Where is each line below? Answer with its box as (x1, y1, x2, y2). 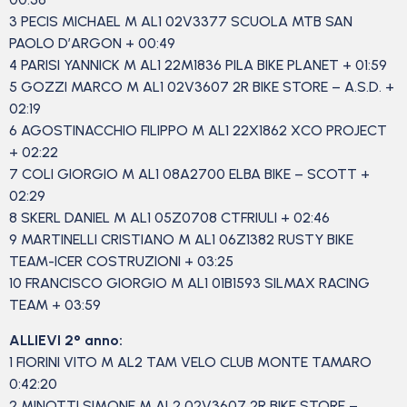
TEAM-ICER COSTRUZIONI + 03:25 (9, 253, 237, 271)
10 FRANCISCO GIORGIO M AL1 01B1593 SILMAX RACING (9, 274, 370, 293)
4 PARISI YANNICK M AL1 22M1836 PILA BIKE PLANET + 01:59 (9, 56, 391, 74)
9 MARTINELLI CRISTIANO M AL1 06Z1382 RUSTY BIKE (9, 231, 353, 249)
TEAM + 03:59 (9, 296, 101, 314)
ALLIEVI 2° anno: (9, 331, 123, 349)
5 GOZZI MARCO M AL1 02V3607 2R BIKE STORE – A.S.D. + (9, 78, 394, 96)
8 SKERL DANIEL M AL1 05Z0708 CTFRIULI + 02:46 (9, 209, 333, 227)
